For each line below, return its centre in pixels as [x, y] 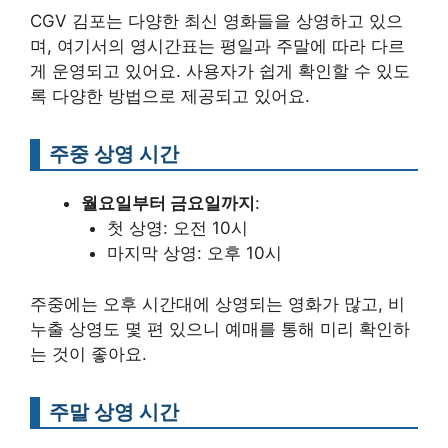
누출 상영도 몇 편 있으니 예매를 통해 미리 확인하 [220, 328]
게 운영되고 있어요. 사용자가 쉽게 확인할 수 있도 [220, 71]
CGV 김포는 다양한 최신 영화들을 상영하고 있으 [216, 21]
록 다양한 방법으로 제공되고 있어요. [170, 96]
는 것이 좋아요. [88, 353]
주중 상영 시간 [114, 154]
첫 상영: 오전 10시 [177, 228]
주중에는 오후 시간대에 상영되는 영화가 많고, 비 [217, 303]
